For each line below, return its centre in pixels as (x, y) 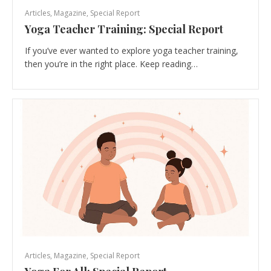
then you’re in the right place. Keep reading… (111, 64)
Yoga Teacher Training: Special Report (124, 29)
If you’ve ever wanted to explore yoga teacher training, (132, 50)
